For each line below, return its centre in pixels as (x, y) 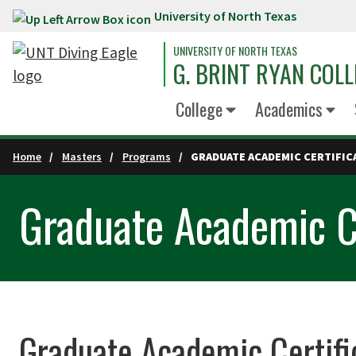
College (199, 109)
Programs (146, 157)
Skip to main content (78, 19)
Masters (81, 157)
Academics (288, 109)
